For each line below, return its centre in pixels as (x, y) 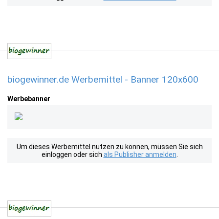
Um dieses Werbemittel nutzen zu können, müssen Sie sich (109, 147)
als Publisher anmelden (140, 154)
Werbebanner (29, 99)
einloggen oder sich (72, 154)
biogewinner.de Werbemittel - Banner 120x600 (103, 79)
